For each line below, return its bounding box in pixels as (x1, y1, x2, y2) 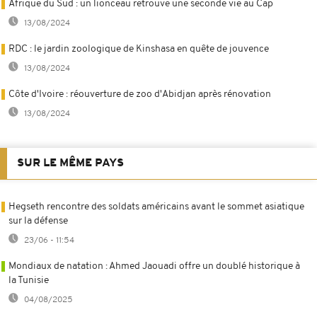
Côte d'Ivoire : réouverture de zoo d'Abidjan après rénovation (8, 88, 271, 100)
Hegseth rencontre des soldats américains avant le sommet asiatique (8, 201, 304, 212)
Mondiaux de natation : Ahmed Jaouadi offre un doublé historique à (8, 260, 300, 272)
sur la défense (8, 215, 68, 226)
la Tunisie (8, 275, 49, 286)
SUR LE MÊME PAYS (17, 157, 124, 169)
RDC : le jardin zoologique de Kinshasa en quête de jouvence (8, 43, 269, 54)
